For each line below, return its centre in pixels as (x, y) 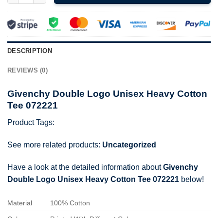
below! (191, 179)
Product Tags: (31, 123)
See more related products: (55, 145)
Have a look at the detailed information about (85, 167)
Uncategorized (129, 145)
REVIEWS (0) (27, 71)
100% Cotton (70, 203)
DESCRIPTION (30, 51)
